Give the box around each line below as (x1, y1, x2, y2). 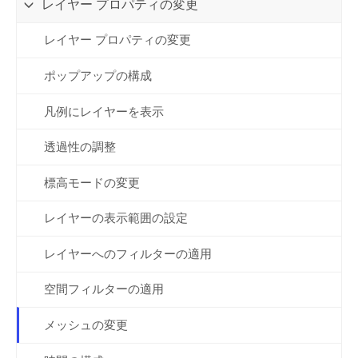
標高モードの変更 (43, 175, 140, 190)
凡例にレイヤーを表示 (43, 104, 164, 119)
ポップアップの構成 (43, 69, 152, 84)
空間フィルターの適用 (43, 282, 164, 297)
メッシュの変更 (43, 317, 128, 332)
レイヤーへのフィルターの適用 (43, 246, 212, 261)
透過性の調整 (43, 140, 116, 155)
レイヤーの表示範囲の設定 (43, 211, 188, 226)
